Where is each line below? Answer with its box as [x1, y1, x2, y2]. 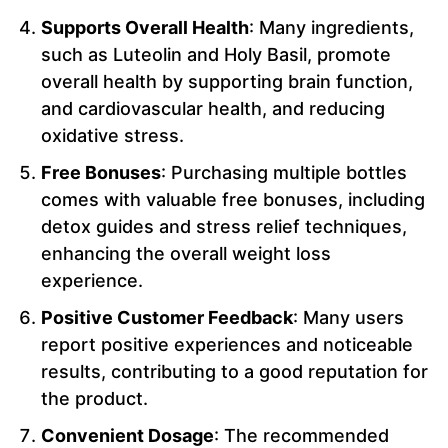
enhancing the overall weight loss [41, 243, 331, 265]
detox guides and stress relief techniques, [41, 216, 407, 238]
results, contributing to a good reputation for [41, 361, 428, 383]
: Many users [293, 307, 404, 329]
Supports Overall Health [41, 17, 249, 39]
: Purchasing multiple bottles [161, 162, 407, 184]
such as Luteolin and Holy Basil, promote [41, 44, 391, 66]
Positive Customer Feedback [41, 307, 293, 329]
